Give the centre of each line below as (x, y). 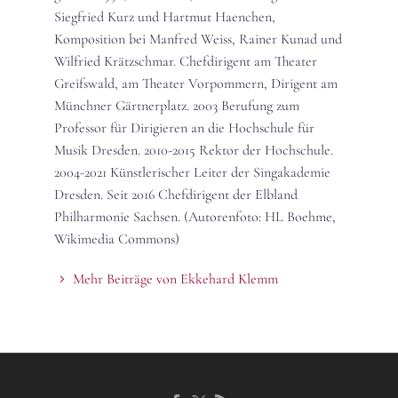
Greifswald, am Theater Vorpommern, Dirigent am (196, 84)
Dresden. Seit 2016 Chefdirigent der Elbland (176, 195)
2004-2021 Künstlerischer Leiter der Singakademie (192, 173)
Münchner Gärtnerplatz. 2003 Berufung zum (177, 106)
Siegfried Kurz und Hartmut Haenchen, (165, 17)
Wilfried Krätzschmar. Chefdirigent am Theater (186, 62)
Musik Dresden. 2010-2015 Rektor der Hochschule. (194, 151)
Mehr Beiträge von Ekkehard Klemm (175, 279)
